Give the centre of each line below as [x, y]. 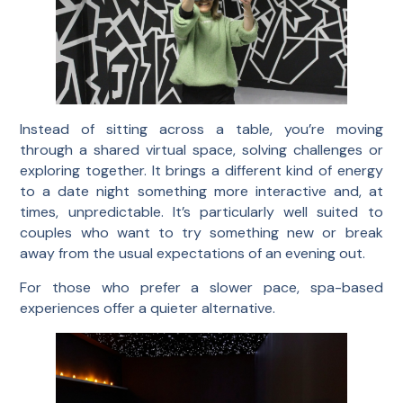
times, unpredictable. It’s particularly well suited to [201, 212]
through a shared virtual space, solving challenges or [201, 150]
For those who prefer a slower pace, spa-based [201, 287]
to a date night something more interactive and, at [201, 192]
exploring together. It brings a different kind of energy [201, 171]
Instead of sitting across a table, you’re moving [201, 130]
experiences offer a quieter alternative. [148, 308]
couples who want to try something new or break [201, 233]
